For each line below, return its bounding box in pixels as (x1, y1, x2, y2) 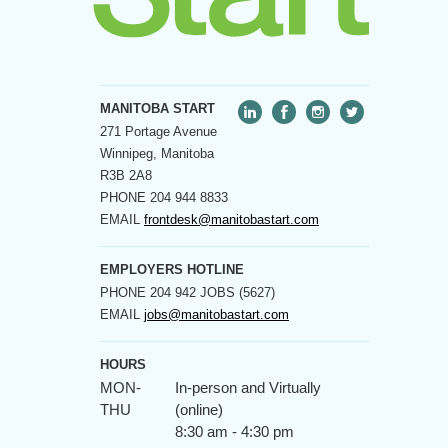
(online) (175, 401, 223, 418)
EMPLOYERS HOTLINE (100, 261, 244, 277)
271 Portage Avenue (100, 123, 217, 139)
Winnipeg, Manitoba (100, 145, 214, 161)
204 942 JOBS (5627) (146, 284, 275, 300)
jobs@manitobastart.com (144, 306, 289, 322)
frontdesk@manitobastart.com (144, 211, 319, 227)
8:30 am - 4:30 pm (175, 423, 294, 440)
